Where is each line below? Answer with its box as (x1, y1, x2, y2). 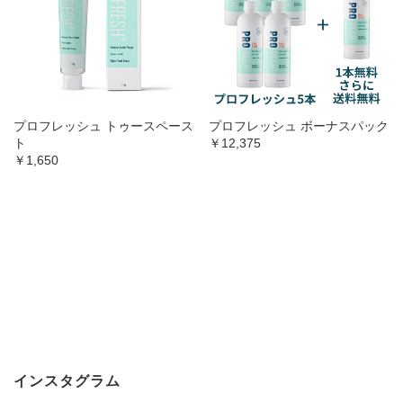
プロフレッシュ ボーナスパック (209, 119, 389, 134)
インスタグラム (13, 372, 121, 389)
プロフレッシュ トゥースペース (13, 119, 193, 134)
